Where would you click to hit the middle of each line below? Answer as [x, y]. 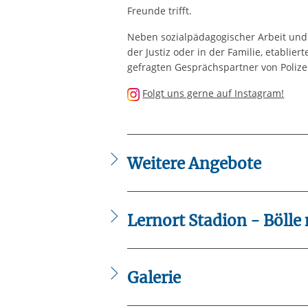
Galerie [154, 278]
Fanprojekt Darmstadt [177, 188]
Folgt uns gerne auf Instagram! [213, 93]
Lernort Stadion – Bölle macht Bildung [214, 245]
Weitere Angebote [194, 164]
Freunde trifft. [159, 11]
